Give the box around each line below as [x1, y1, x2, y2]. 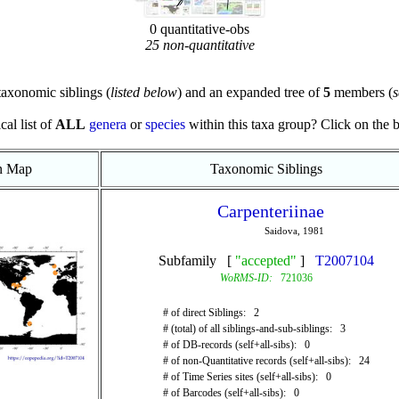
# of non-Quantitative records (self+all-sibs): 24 [162, 354, 370, 367]
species [145, 117, 185, 132]
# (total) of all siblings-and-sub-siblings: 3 [162, 322, 346, 335]
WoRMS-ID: [219, 272, 273, 284]
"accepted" [234, 253, 297, 268]
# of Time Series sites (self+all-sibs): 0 [162, 370, 331, 383]
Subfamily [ [158, 253, 235, 268]
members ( [330, 85, 393, 100]
